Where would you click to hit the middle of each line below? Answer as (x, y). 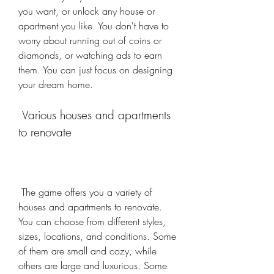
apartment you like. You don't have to (94, 26)
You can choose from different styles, (92, 221)
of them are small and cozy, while (87, 251)
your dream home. (56, 84)
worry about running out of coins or (90, 40)
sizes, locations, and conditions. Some (97, 236)
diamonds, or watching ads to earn (90, 55)
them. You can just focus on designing (95, 70)
